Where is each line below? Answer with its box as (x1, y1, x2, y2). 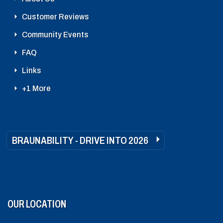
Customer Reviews (22, 11, 89, 21)
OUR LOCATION (7, 197, 66, 210)
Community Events (22, 29, 89, 39)
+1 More (22, 83, 51, 93)
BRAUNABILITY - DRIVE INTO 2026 (12, 134, 148, 146)
